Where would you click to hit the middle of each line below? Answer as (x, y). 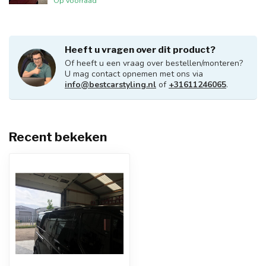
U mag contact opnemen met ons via (134, 74)
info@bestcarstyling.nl (110, 85)
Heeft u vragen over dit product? (140, 50)
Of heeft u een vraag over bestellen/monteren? (154, 63)
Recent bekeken (58, 137)
